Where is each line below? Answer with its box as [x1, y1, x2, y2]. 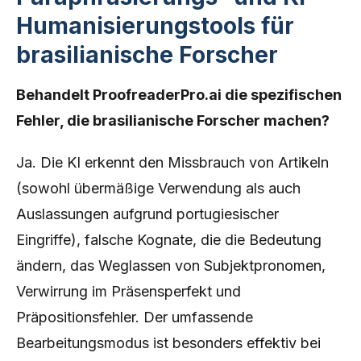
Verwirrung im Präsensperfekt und [16, 283, 241, 300]
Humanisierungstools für [16, 12, 294, 39]
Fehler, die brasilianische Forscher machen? [16, 112, 330, 129]
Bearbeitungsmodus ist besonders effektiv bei [16, 334, 321, 351]
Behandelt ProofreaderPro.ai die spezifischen [16, 86, 342, 103]
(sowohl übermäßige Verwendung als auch [16, 180, 301, 197]
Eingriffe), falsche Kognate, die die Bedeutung [16, 231, 322, 248]
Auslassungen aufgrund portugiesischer [16, 205, 279, 222]
